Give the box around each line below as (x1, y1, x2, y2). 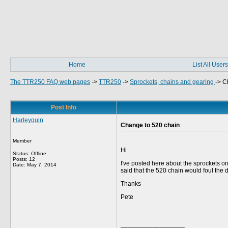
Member (13, 138, 32, 144)
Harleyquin (13, 117, 43, 124)
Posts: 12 (13, 156, 35, 162)
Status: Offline (13, 151, 46, 156)
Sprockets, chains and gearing (130, 78, 215, 85)
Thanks (121, 180, 141, 187)
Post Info (51, 104, 76, 111)
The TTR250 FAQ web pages (10, 78, 90, 85)
